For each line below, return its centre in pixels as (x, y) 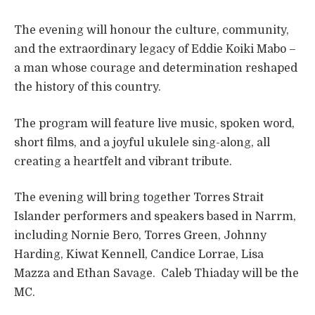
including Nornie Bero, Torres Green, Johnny (140, 236)
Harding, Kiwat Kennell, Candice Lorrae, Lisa (139, 255)
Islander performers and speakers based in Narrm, (155, 217)
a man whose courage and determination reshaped (156, 69)
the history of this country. (88, 88)
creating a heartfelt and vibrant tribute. (123, 161)
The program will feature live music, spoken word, (154, 123)
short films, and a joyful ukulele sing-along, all (142, 142)
